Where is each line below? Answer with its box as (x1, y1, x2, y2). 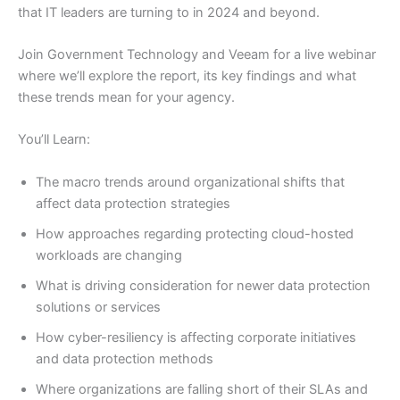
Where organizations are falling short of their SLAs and (36, 380, 368, 397)
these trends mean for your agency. (18, 89, 235, 106)
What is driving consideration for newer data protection (36, 277, 371, 294)
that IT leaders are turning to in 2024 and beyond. (18, 4, 320, 21)
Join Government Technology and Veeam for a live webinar (18, 46, 376, 63)
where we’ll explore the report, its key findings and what (18, 68, 356, 85)
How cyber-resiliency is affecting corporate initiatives (36, 329, 356, 346)
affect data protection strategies (36, 195, 230, 212)
